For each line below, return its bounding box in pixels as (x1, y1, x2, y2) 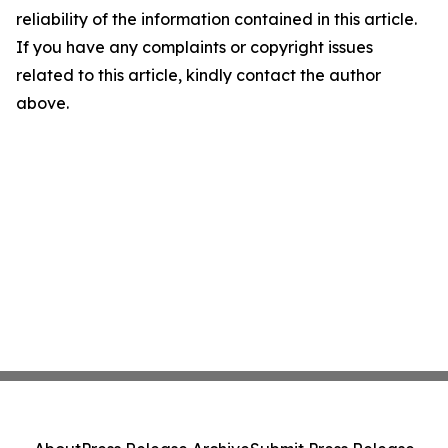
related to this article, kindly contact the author (16, 65, 381, 85)
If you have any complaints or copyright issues (16, 37, 373, 57)
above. (16, 93, 69, 113)
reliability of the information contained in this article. (16, 9, 417, 29)
